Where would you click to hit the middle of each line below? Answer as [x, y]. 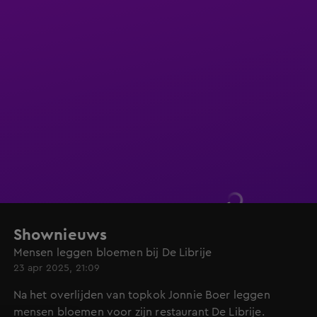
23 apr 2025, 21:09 [57, 268]
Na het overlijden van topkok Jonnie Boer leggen [142, 295]
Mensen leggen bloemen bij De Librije [113, 253]
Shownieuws [60, 235]
